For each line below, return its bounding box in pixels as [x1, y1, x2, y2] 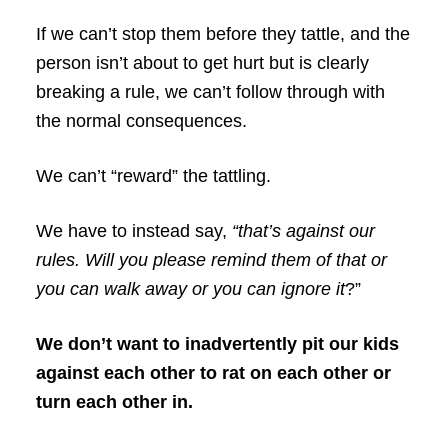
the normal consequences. [35, 110, 247, 131]
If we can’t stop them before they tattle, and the [35, 23, 410, 44]
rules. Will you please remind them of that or [35, 249, 387, 270]
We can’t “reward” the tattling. [35, 165, 271, 186]
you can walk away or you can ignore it [35, 278, 345, 299]
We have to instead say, [35, 220, 232, 241]
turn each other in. [35, 391, 193, 412]
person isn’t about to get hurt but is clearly [35, 52, 369, 73]
